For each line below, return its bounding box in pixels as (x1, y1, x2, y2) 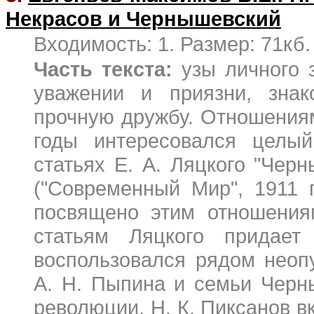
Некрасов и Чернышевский (6, 7, 281, 30)
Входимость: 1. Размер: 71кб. (34, 32, 310, 55)
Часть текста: (34, 57, 172, 81)
